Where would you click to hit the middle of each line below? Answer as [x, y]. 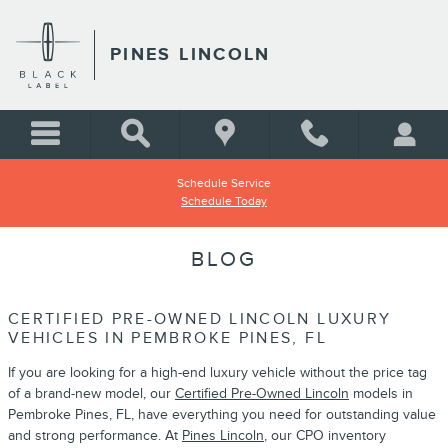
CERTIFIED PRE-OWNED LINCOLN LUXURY [200, 319]
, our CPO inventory [325, 435]
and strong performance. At [95, 435]
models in [381, 393]
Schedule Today [224, 201]
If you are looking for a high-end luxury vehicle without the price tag [217, 372]
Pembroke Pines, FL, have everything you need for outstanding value [222, 414]
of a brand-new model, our [91, 393]
